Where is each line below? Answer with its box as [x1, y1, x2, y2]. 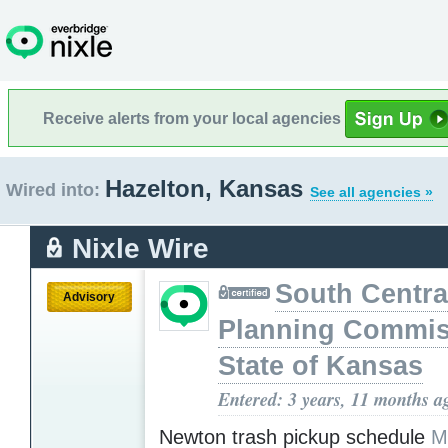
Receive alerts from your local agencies [43, 109, 345, 127]
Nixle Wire [72, 232, 209, 264]
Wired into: [6, 180, 100, 200]
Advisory [63, 289, 115, 304]
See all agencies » [310, 184, 433, 200]
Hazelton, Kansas [105, 175, 310, 202]
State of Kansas [218, 350, 423, 381]
